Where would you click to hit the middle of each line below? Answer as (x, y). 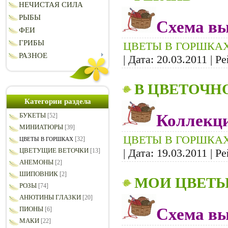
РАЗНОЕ (33, 56)
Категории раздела (58, 102)
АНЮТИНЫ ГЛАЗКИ (50, 197)
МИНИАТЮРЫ (41, 127)
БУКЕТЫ (33, 116)
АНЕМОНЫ (36, 162)
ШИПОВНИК (39, 174)
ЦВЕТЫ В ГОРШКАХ (46, 139)
